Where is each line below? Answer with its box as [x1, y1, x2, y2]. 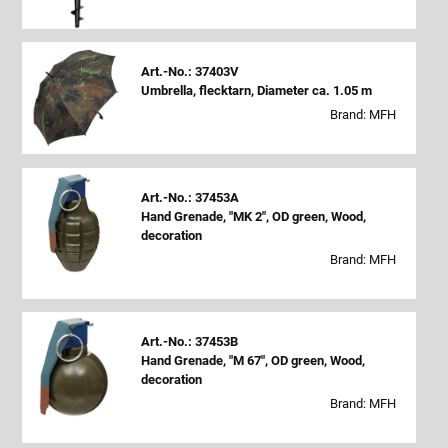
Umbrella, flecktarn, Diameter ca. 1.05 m [140, 83, 372, 99]
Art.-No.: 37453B [140, 334, 238, 350]
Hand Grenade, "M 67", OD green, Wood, [140, 353, 365, 369]
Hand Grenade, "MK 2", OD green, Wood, [140, 208, 366, 224]
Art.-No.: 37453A [140, 189, 239, 205]
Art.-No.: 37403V [140, 64, 239, 80]
